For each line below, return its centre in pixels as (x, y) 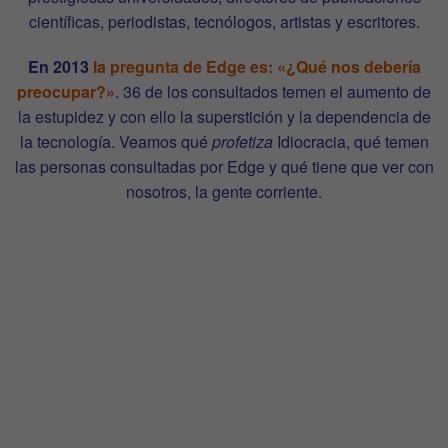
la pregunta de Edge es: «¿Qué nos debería (256, 66)
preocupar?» (66, 91)
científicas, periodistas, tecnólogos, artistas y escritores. (224, 21)
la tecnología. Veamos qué (115, 141)
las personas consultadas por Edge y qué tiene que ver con (224, 166)
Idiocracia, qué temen (350, 141)
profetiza (242, 141)
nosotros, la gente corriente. (224, 191)
